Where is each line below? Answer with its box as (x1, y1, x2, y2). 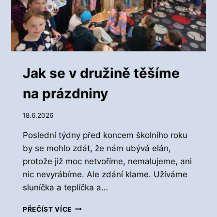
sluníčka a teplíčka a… (23, 182, 108, 192)
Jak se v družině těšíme (23, 65, 180, 81)
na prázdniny (23, 85, 108, 102)
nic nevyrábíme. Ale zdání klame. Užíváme (23, 169, 187, 179)
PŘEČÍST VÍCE (23, 205, 72, 213)
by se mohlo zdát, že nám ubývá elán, (23, 143, 171, 153)
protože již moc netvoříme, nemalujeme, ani (23, 156, 192, 166)
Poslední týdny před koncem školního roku (23, 130, 187, 140)
